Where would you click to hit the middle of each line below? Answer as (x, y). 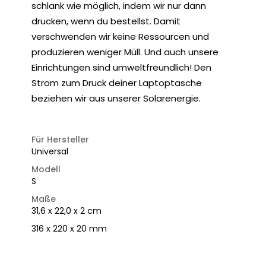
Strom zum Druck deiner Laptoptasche (117, 83)
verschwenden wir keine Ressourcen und (120, 37)
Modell (46, 169)
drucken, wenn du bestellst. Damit (106, 21)
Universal (50, 151)
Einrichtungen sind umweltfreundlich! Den (121, 67)
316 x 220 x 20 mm (69, 229)
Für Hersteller (60, 140)
